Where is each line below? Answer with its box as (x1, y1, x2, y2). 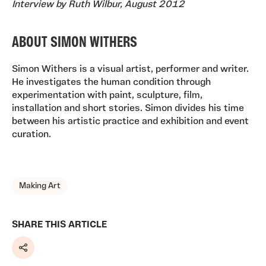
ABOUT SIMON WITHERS (12, 36, 140, 51)
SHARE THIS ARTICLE (12, 220, 107, 230)
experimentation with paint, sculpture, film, (12, 91, 202, 101)
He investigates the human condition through (12, 78, 211, 88)
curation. (12, 130, 53, 140)
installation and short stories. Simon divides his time (12, 104, 244, 114)
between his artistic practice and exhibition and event (12, 117, 249, 127)
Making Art (19, 182, 61, 191)
